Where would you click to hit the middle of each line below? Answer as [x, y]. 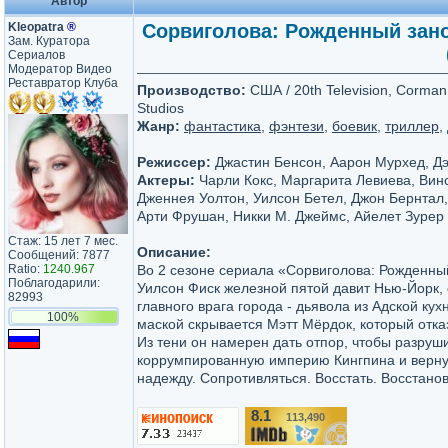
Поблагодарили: [54, 283]
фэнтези [296, 126]
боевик [354, 126]
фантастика [222, 126]
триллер [412, 126]
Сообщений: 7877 [59, 255]
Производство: [191, 90]
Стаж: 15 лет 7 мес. [63, 241]
